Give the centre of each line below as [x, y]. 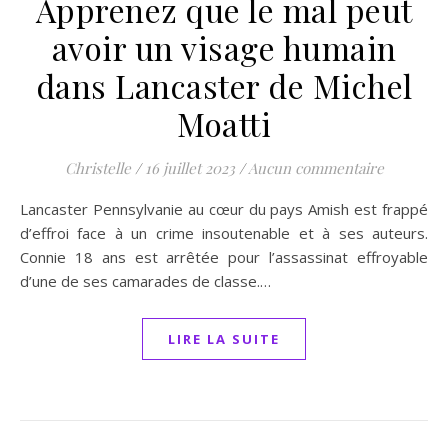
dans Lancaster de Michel [224, 85]
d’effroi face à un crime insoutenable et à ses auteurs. [224, 233]
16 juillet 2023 [189, 168]
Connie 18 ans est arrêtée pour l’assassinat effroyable [224, 257]
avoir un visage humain [224, 47]
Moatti [224, 123]
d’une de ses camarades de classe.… [145, 281]
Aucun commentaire [315, 168]
